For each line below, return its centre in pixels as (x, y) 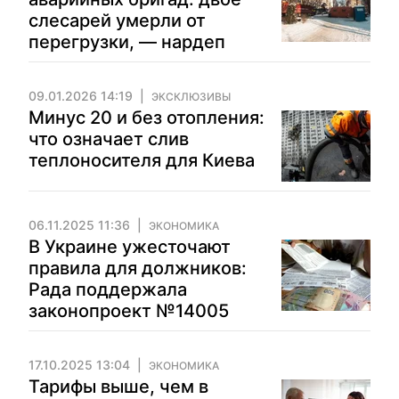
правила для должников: (138, 268)
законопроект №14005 (129, 311)
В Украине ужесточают (130, 247)
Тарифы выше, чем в (118, 387)
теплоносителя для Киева (142, 160)
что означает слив (109, 139)
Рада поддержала (108, 289)
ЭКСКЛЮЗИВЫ (191, 97)
